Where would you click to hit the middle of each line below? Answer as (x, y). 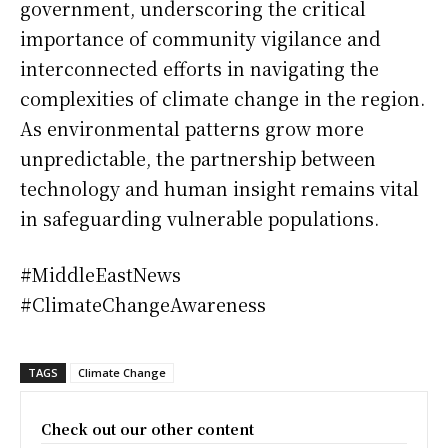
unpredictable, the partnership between (198, 158)
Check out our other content (147, 429)
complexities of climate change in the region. (222, 98)
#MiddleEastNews (100, 274)
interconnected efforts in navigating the (199, 68)
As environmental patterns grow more (192, 128)
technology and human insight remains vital (219, 188)
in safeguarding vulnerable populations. (199, 218)
